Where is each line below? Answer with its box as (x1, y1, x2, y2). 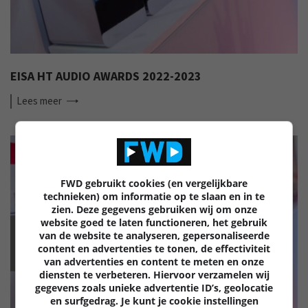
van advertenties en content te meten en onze (44, 255, 264, 268)
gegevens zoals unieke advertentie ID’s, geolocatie (35, 281, 273, 294)
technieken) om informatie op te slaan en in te (43, 190, 265, 203)
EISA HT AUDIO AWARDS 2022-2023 (10, 67, 201, 85)
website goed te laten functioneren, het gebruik (41, 216, 267, 229)
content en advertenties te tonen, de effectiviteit (38, 242, 270, 255)
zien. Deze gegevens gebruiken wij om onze (51, 203, 257, 216)
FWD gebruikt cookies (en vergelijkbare (60, 177, 247, 190)
